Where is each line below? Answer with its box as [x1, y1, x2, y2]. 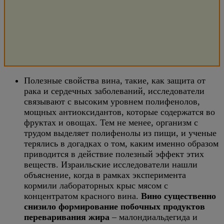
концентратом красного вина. [24, 191, 141, 201]
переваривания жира [24, 212, 109, 222]
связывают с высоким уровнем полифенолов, [24, 96, 200, 106]
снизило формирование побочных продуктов [24, 201, 205, 211]
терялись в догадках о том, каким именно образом [24, 138, 218, 148]
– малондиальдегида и [109, 212, 197, 222]
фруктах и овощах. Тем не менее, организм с [24, 117, 198, 127]
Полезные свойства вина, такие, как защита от [24, 75, 205, 85]
